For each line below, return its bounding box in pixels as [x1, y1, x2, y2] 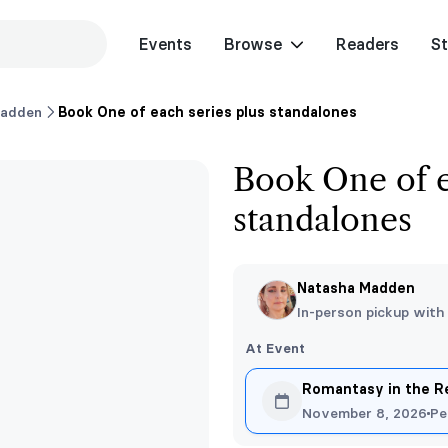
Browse [223, 34, 282, 54]
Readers [335, 34, 399, 54]
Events [138, 34, 192, 54]
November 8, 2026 [302, 404, 427, 422]
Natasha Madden [297, 279, 415, 297]
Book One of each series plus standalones [58, 102, 357, 121]
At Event [245, 340, 305, 356]
